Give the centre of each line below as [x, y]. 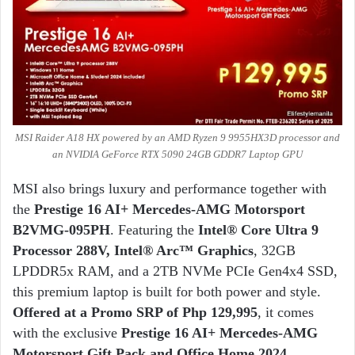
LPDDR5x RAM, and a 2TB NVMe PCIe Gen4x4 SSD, [175, 271]
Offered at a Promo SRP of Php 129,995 [135, 313]
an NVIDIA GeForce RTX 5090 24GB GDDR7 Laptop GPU [177, 155]
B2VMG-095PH [61, 230]
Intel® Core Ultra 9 [258, 230]
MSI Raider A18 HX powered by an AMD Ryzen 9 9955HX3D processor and [177, 138]
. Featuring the [154, 230]
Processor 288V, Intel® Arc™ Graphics [133, 251]
